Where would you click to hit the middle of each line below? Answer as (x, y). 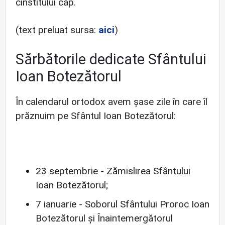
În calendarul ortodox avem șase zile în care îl (111, 101)
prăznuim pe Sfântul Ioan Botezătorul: (96, 116)
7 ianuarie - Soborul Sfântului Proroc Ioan (123, 204)
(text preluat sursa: (57, 30)
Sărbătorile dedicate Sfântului (111, 59)
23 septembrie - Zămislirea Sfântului (113, 171)
